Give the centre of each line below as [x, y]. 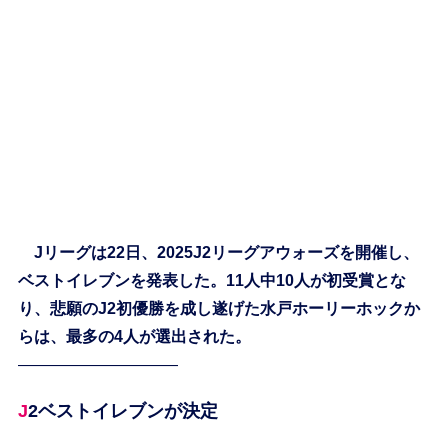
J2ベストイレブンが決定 [122, 411]
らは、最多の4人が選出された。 [134, 337]
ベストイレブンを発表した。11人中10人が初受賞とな [211, 281]
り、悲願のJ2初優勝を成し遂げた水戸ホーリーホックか [218, 309]
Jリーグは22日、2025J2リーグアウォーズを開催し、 [218, 253]
